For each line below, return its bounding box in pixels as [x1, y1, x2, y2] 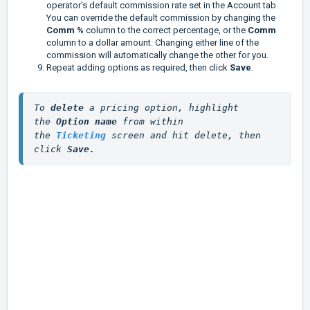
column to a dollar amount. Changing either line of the [46, 37, 259, 48]
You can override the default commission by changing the [46, 12, 275, 24]
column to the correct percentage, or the [86, 25, 248, 36]
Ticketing [56, 130, 106, 141]
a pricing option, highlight [89, 102, 239, 113]
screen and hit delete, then [111, 130, 261, 141]
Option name [56, 116, 117, 127]
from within [117, 116, 183, 127]
